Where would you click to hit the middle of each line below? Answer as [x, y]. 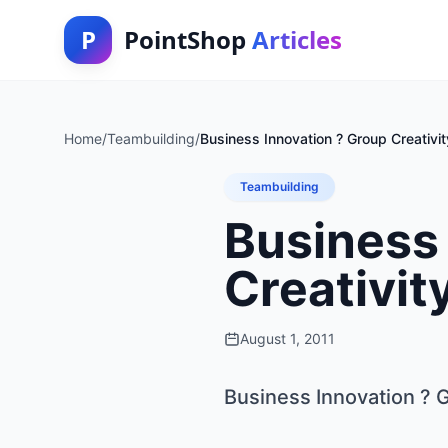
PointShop [188, 39]
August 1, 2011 [287, 338]
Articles [297, 39]
